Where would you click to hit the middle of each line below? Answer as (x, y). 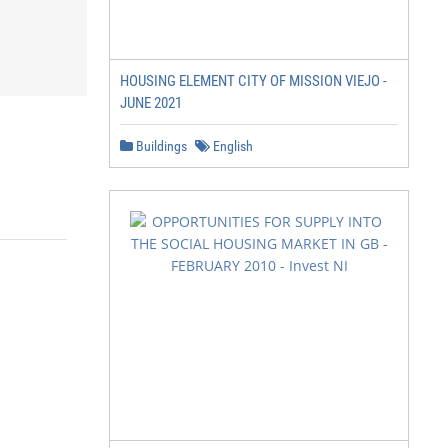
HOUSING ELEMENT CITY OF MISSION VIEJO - (253, 81)
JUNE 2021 (151, 103)
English (231, 146)
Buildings (160, 146)
